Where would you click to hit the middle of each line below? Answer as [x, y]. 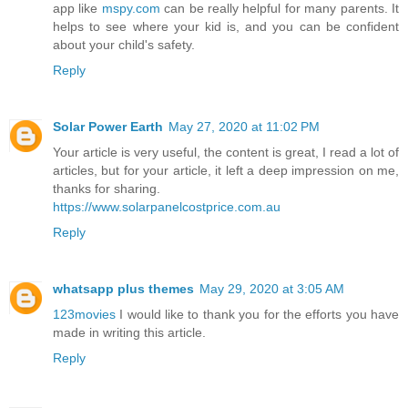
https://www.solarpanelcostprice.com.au [167, 206]
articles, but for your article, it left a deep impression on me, [226, 170]
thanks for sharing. [107, 188]
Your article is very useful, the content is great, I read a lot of [226, 152]
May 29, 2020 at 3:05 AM [272, 288]
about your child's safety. [124, 44]
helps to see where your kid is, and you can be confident [226, 26]
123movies [84, 314]
